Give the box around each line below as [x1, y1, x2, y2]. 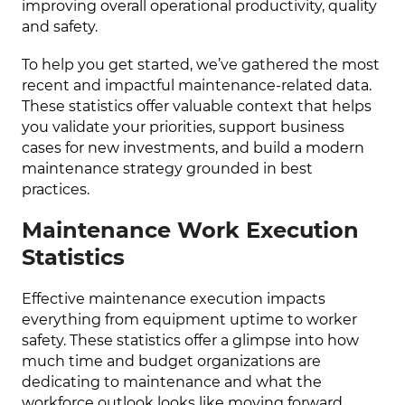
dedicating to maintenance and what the [22, 372, 323, 391]
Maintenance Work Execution [22, 217, 360, 244]
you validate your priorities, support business [22, 118, 345, 137]
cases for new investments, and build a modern [22, 138, 365, 157]
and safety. [22, 17, 99, 36]
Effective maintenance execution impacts [22, 289, 326, 308]
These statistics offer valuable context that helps [22, 97, 372, 116]
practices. [22, 180, 90, 199]
